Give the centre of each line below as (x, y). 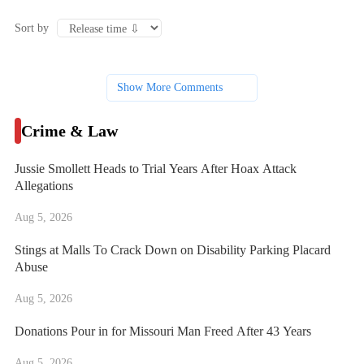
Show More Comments (170, 88)
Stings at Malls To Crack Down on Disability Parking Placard (172, 250)
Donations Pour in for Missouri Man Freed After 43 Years (162, 331)
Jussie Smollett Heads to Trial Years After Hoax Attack (155, 169)
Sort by (31, 28)
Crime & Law (69, 131)
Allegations (43, 186)
